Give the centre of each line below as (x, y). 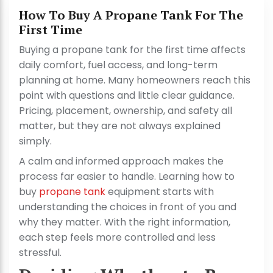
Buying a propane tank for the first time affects (132, 50)
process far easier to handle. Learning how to (127, 177)
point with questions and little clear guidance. (127, 96)
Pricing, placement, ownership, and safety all (126, 111)
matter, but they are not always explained (120, 126)
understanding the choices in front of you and (128, 207)
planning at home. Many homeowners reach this (135, 80)
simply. (37, 141)
